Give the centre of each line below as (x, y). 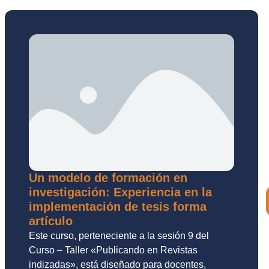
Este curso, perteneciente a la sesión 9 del (119, 236)
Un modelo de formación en (108, 178)
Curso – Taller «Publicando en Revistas (113, 250)
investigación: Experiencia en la (120, 192)
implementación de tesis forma (118, 207)
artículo (51, 221)
